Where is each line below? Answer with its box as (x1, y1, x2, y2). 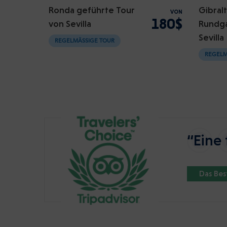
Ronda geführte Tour (49, 5, 135, 15)
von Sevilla (49, 18, 91, 29)
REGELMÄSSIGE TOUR (55, 39, 111, 44)
